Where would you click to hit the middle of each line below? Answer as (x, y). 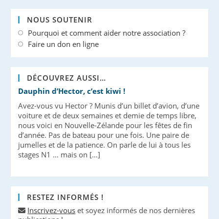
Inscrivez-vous (52, 210)
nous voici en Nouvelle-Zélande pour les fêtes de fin (105, 125)
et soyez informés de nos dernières (135, 210)
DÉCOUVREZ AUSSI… (67, 78)
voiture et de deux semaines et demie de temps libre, (108, 115)
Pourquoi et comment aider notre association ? (107, 33)
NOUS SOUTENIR (60, 20)
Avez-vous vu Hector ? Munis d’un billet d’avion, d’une (109, 106)
